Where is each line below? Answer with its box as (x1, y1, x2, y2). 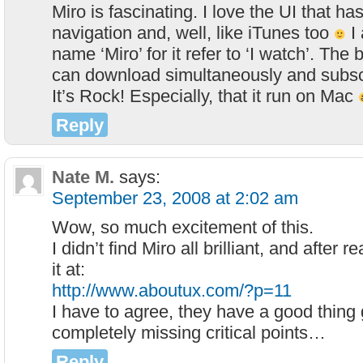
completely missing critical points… (52, 322, 326, 343)
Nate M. (52, 167, 114, 187)
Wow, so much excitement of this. (52, 217, 314, 237)
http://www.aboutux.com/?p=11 (52, 280, 292, 301)
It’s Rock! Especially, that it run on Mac (52, 86, 358, 106)
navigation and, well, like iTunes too (52, 23, 334, 43)
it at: (52, 259, 85, 280)
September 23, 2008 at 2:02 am (52, 188, 298, 208)
